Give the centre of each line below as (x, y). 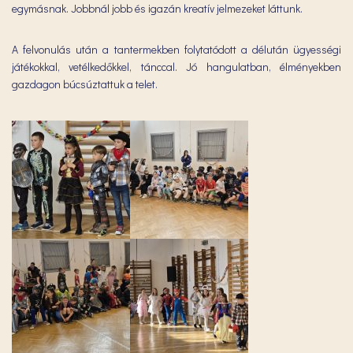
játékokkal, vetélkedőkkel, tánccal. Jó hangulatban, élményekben (176, 66)
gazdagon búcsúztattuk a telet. (85, 84)
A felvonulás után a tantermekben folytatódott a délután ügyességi (176, 49)
